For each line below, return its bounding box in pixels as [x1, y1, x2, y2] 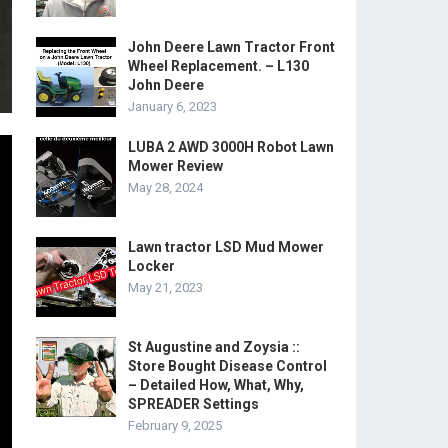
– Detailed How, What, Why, [128, 377, 304, 393]
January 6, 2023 [128, 99, 217, 114]
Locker [128, 258, 175, 274]
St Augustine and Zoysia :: [128, 339, 300, 355]
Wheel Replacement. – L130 [128, 58, 309, 74]
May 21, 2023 [128, 280, 203, 295]
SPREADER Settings [128, 396, 259, 412]
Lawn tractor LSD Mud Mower [128, 239, 324, 255]
